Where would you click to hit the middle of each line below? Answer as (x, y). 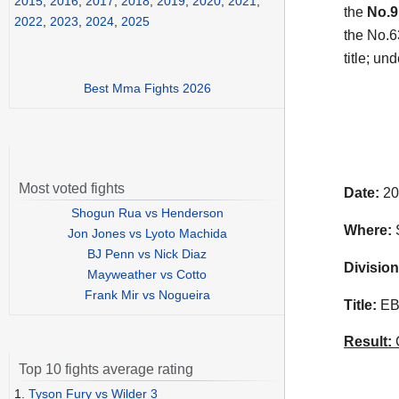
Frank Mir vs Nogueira (147, 295)
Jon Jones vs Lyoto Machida (147, 234)
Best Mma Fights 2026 (147, 89)
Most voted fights (72, 189)
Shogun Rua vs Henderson (147, 213)
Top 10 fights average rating (106, 370)
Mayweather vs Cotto (147, 275)
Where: (368, 230)
